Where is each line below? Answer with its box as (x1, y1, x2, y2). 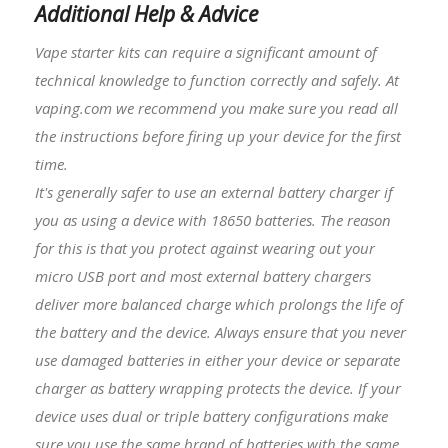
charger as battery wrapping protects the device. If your (35, 377, 401, 398)
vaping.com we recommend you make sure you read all (35, 97, 398, 118)
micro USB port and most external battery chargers (35, 265, 371, 286)
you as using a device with (35, 209, 211, 230)
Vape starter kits (35, 41, 140, 62)
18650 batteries (211, 209, 312, 230)
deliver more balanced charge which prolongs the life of (35, 293, 403, 314)
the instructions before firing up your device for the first (35, 125, 401, 146)
